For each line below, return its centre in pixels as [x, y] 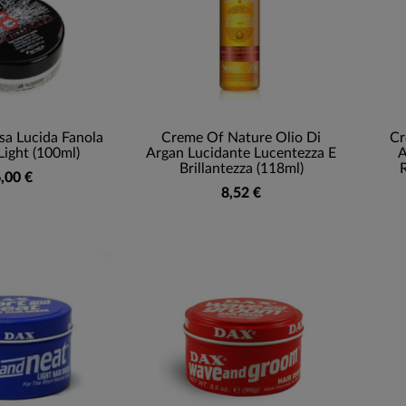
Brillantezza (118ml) [241, 169]
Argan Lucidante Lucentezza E [241, 154]
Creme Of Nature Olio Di [241, 138]
